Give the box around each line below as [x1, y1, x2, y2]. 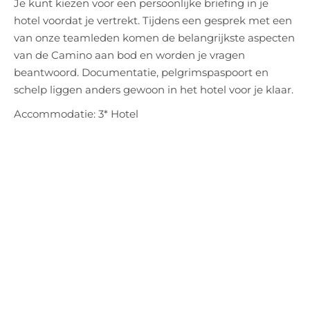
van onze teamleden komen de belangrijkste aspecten [14, 30, 295, 44]
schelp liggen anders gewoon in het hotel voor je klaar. [14, 82, 293, 96]
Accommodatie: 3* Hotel [14, 107, 138, 120]
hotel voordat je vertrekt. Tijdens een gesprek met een [14, 13, 292, 27]
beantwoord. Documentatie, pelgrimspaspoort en [14, 65, 268, 79]
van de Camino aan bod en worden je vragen [14, 48, 245, 62]
